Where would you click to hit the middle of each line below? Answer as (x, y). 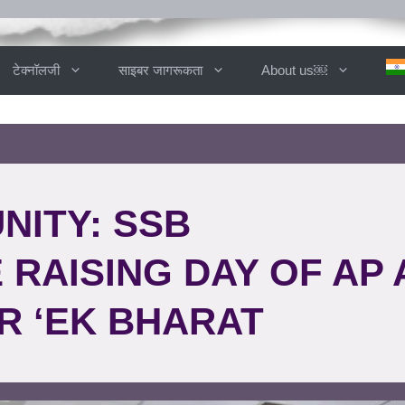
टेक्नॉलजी (36, 71)
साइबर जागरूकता (160, 71)
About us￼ (294, 71)
